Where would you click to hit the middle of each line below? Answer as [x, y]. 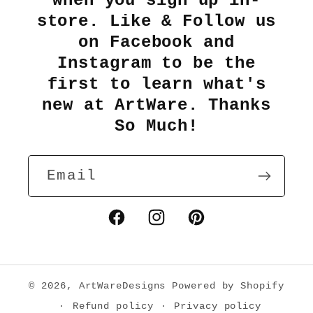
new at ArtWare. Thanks [156, 105]
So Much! [156, 126]
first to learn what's [156, 84]
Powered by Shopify [228, 286]
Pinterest [223, 226]
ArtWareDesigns [122, 286]
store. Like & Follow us [156, 21]
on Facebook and [156, 42]
